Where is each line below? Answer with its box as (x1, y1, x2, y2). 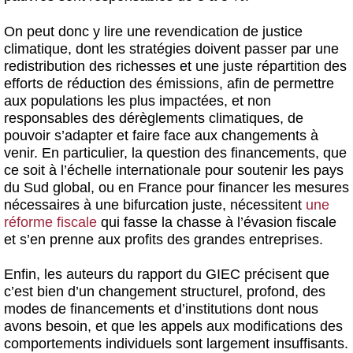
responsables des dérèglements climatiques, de (4, 110, 303, 126)
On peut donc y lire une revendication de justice (4, 23, 303, 39)
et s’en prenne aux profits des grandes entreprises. (4, 231, 323, 247)
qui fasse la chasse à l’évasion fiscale (97, 214, 336, 230)
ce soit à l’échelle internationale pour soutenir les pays (4, 162, 344, 178)
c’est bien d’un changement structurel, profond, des (4, 284, 325, 300)
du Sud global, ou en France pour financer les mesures (4, 179, 349, 195)
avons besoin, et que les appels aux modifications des (4, 318, 343, 335)
